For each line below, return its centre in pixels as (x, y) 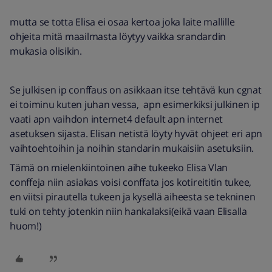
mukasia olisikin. (46, 51)
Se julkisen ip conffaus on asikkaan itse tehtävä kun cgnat (136, 90)
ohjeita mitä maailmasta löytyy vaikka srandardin (118, 36)
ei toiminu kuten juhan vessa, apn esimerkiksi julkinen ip (135, 104)
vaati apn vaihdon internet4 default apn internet (116, 119)
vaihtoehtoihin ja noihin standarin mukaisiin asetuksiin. (132, 148)
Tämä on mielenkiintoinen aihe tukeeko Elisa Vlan (119, 168)
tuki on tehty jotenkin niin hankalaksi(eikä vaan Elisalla (128, 211)
